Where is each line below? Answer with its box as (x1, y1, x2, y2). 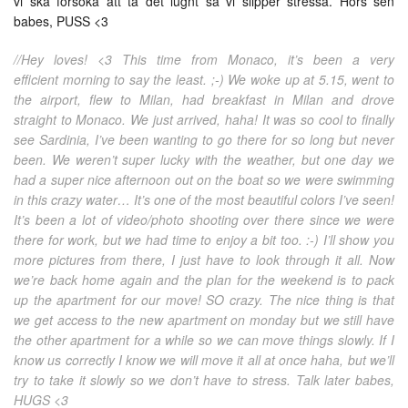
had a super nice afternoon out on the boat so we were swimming (14, 169, 394, 189)
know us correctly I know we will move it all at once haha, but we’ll (14, 350, 394, 369)
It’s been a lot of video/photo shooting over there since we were (14, 209, 394, 229)
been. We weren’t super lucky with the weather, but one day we (14, 149, 394, 168)
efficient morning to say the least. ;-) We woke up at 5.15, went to (14, 69, 394, 88)
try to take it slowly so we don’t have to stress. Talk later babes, (14, 370, 394, 389)
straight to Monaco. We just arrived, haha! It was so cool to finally (14, 109, 394, 128)
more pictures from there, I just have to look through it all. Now (14, 250, 394, 269)
